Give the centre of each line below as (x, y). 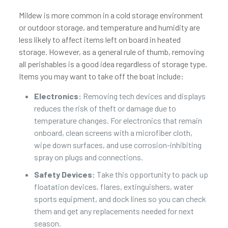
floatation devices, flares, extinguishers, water (113, 187)
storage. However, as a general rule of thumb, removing (111, 52)
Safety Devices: (64, 174)
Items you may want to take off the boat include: (101, 76)
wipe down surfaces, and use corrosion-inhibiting (118, 145)
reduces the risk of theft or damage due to (105, 108)
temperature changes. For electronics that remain (118, 120)
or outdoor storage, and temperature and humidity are (109, 27)
